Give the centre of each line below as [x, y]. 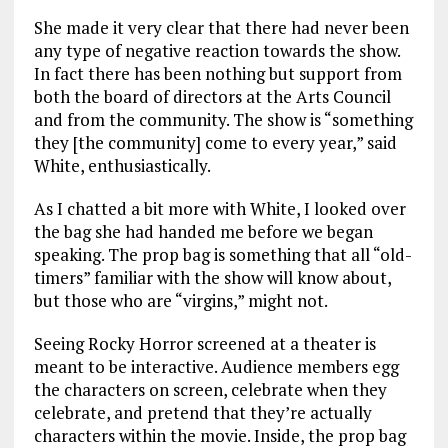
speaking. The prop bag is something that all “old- [222, 255]
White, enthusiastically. [122, 166]
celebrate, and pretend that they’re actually [202, 413]
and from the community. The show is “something [223, 120]
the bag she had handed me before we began [203, 232]
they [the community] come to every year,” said [215, 143]
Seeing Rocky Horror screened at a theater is [204, 344]
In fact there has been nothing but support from [217, 74]
